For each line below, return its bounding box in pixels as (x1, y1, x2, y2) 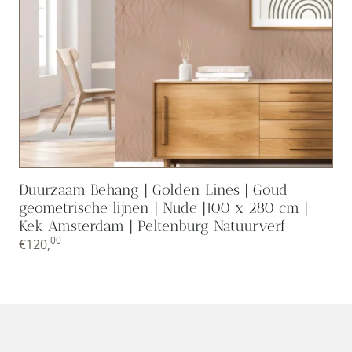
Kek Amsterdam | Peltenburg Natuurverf (19, 216, 286, 235)
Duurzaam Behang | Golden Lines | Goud (19, 180, 288, 199)
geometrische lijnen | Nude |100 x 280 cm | (19, 198, 308, 217)
